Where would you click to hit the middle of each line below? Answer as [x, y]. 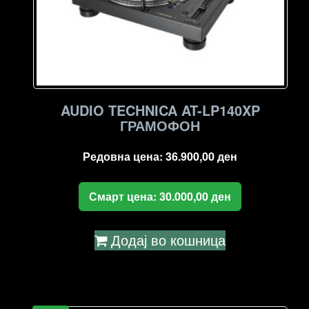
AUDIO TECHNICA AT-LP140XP [160, 110]
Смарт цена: [124, 196]
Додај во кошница [169, 239]
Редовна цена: [124, 156]
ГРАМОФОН [160, 125]
